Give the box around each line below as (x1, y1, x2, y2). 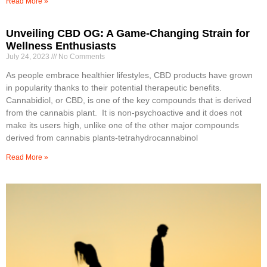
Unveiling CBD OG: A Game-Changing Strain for (6, 27, 250, 40)
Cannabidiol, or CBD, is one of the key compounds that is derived (6, 95, 252, 105)
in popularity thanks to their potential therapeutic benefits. (6, 83, 222, 93)
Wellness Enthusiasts (6, 40, 116, 52)
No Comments (57, 52, 105, 61)
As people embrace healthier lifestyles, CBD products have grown (6, 70, 253, 80)
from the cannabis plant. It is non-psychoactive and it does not (6, 108, 242, 118)
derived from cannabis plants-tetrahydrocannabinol (6, 133, 198, 143)
